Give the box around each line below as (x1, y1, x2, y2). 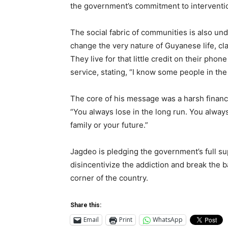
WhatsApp (153, 215, 183, 224)
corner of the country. (70, 173, 148, 183)
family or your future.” (70, 120, 148, 130)
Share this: (70, 201, 101, 209)
